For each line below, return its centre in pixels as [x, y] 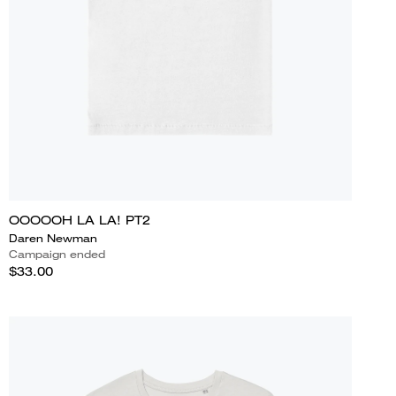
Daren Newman [53, 238]
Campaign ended [57, 254]
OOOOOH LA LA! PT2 [79, 220]
